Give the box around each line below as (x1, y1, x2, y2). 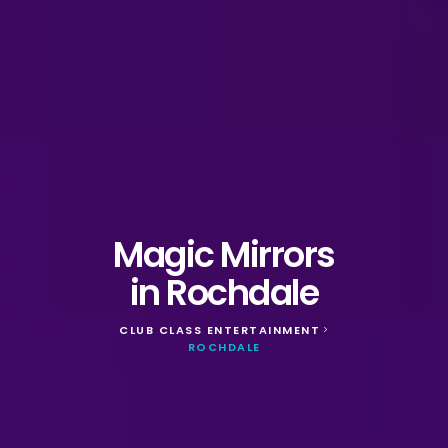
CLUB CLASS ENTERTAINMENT (119, 321, 321, 338)
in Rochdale (129, 267, 319, 317)
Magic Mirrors (113, 229, 335, 279)
